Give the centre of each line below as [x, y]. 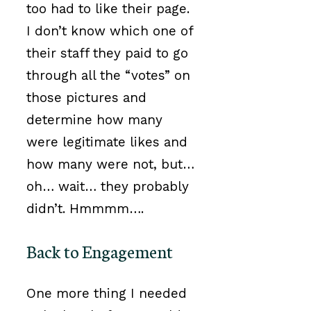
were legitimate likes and [107, 142]
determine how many [94, 119]
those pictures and [86, 97]
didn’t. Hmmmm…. [85, 208]
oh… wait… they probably [108, 186]
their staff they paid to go [107, 53]
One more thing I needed [107, 293]
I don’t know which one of [110, 31]
